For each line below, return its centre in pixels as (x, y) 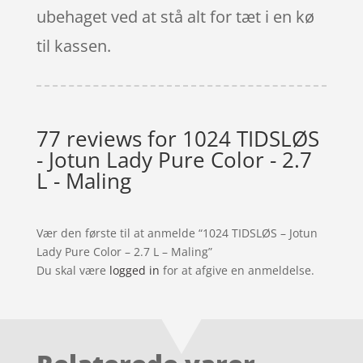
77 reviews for (109, 138)
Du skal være (73, 270)
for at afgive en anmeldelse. (237, 270)
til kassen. (73, 45)
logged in (134, 270)
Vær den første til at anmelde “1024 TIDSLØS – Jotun (177, 233)
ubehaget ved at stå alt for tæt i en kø (175, 16)
